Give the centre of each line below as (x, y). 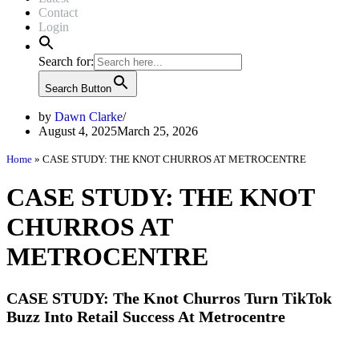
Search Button (78, 89)
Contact (58, 12)
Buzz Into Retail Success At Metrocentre (146, 316)
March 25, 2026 (157, 131)
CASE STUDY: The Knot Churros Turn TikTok (169, 298)
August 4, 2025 (78, 131)
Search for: (66, 61)
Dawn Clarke (89, 117)
